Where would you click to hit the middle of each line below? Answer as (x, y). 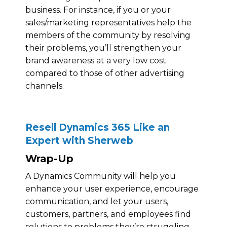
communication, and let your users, (97, 201)
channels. (45, 86)
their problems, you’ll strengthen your (103, 48)
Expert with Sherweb (79, 140)
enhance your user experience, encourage (112, 188)
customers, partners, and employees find (108, 214)
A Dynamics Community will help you (101, 176)
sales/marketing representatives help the (108, 22)
